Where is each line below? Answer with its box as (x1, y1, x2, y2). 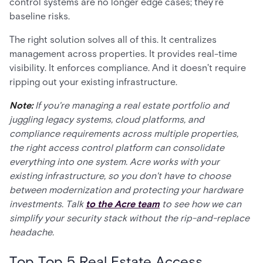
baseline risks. (9, 11, 70, 22)
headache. (9, 227, 54, 238)
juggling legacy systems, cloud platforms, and (9, 114, 204, 125)
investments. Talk (9, 198, 86, 210)
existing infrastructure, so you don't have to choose (9, 170, 231, 181)
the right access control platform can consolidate (9, 142, 224, 153)
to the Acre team (86, 198, 160, 210)
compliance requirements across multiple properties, (9, 128, 238, 139)
